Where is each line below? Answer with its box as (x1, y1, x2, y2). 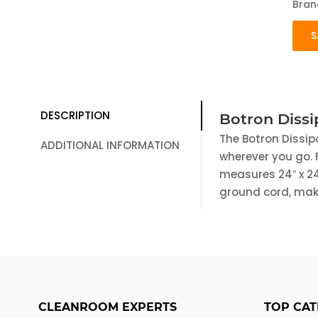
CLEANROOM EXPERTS (38, 300, 177, 314)
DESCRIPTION (40, 108, 110, 124)
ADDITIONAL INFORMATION (40, 138, 180, 153)
